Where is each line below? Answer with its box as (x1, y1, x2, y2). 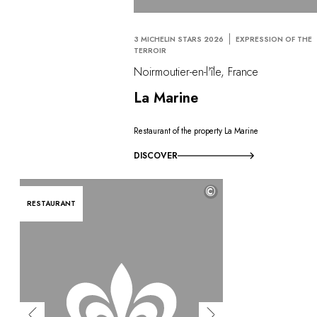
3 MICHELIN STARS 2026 (134, 34, 224, 45)
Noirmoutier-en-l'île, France (134, 63, 259, 80)
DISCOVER (134, 149, 178, 162)
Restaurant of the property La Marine (134, 125, 259, 137)
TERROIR (134, 45, 167, 57)
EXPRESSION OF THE (236, 34, 313, 45)
